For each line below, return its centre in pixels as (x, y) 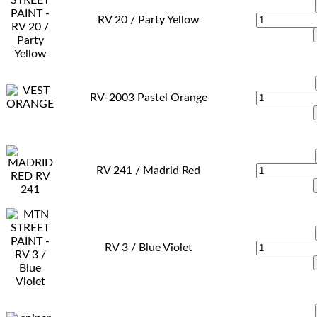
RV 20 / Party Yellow (148, 19)
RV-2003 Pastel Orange (148, 97)
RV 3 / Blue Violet (148, 247)
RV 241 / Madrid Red (148, 170)
